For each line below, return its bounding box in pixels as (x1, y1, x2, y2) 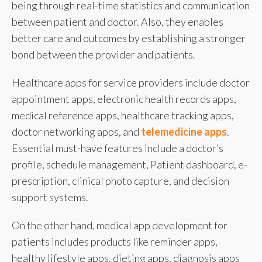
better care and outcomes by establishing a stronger (12, 31, 246, 44)
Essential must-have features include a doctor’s (12, 141, 223, 154)
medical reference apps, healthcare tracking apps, (12, 108, 234, 122)
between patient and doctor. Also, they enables (12, 15, 223, 28)
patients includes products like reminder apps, (12, 235, 218, 248)
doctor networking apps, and (12, 125, 141, 138)
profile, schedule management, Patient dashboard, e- (12, 157, 247, 171)
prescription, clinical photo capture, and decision (12, 174, 229, 187)
